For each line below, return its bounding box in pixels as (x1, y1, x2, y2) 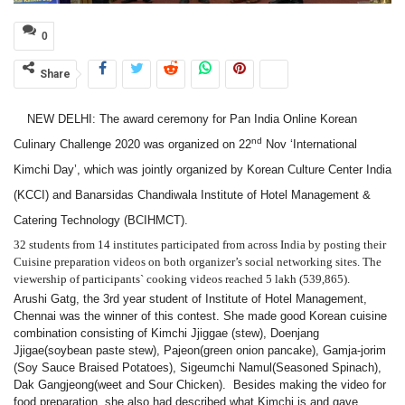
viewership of (14, 272, 82, 287)
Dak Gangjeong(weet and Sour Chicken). (14, 378, 226, 392)
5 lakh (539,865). (266, 272, 350, 287)
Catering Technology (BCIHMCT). (14, 213, 188, 228)
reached (225, 272, 266, 287)
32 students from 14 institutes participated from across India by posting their (14, 238, 386, 252)
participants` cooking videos (82, 272, 225, 287)
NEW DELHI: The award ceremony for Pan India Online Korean (27, 112, 357, 127)
